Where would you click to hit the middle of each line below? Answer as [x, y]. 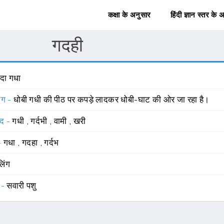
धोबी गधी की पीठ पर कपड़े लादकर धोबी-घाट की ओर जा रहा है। [111, 99]
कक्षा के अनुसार [129, 15]
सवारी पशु [21, 185]
